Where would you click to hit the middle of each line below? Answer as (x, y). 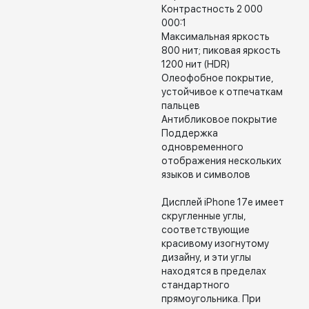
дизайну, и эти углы (206, 257)
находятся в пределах (214, 271)
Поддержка (190, 133)
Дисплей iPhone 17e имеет (223, 202)
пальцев (181, 106)
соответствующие (206, 230)
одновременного (202, 147)
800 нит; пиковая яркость (221, 50)
